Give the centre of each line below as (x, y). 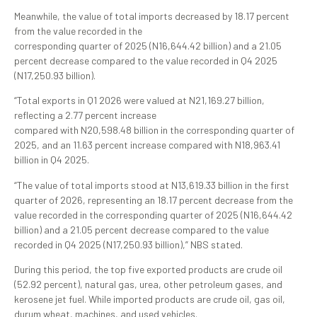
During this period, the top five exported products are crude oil (148, 269)
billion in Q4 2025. (52, 160)
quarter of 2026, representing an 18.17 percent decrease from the (154, 200)
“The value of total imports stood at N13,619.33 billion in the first (152, 185)
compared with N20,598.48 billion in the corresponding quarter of (154, 130)
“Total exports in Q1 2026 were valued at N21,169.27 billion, (139, 100)
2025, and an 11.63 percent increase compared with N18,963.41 (147, 145)
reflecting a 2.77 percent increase (85, 115)
